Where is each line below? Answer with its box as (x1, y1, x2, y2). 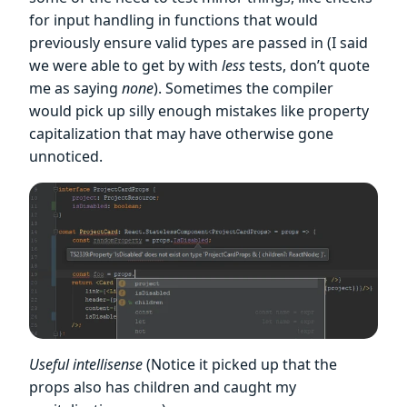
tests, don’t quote (245, 55, 370, 76)
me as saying (29, 78, 122, 99)
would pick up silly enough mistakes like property (29, 101, 369, 122)
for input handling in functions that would (29, 10, 318, 31)
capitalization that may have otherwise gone (29, 124, 333, 144)
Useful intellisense (29, 353, 143, 374)
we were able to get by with (29, 55, 222, 76)
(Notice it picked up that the (143, 353, 337, 374)
